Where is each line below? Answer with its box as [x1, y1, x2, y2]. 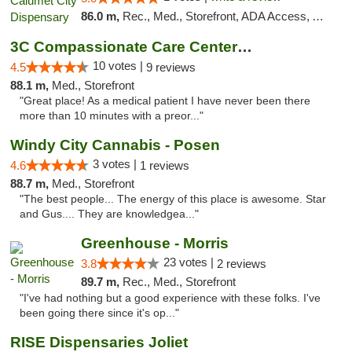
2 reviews [216, 257, 266, 270]
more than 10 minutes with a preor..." [20, 110, 203, 122]
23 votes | [163, 255, 217, 269]
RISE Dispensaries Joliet [10, 334, 188, 350]
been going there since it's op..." [20, 307, 179, 319]
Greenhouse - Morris [80, 235, 229, 251]
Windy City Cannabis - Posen [10, 137, 220, 153]
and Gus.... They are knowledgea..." [20, 208, 199, 220]
